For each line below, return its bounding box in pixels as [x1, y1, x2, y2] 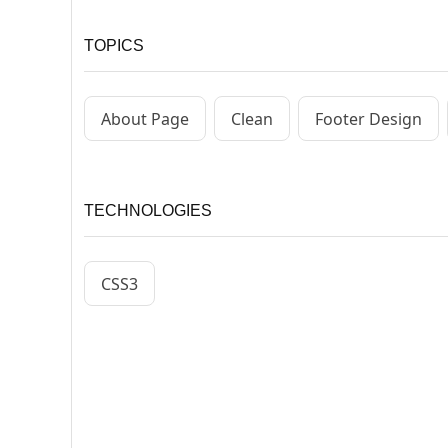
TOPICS [84, 37, 144, 55]
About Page [101, 107, 189, 130]
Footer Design [315, 107, 422, 130]
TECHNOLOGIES [84, 202, 212, 220]
